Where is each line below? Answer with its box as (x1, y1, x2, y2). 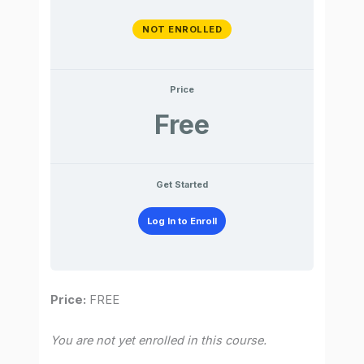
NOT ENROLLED (142, 23, 222, 35)
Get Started (156, 178, 208, 190)
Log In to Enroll (147, 214, 217, 227)
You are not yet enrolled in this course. (50, 333, 267, 349)
